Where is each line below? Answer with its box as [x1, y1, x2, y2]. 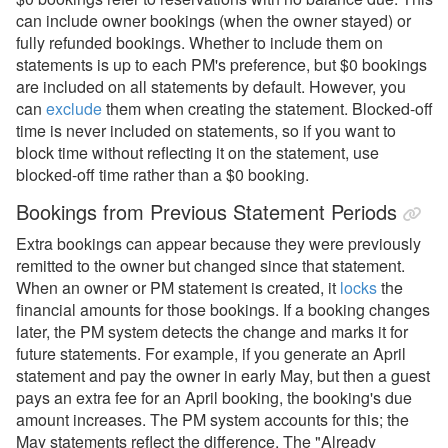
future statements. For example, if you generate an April [16, 342, 406, 365]
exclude [46, 97, 102, 120]
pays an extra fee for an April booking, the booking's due [16, 386, 412, 409]
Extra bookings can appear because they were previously [16, 232, 421, 255]
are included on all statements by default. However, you [16, 75, 406, 98]
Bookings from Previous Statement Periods [16, 197, 397, 226]
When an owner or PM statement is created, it [16, 276, 340, 299]
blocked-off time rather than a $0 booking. [16, 163, 309, 186]
